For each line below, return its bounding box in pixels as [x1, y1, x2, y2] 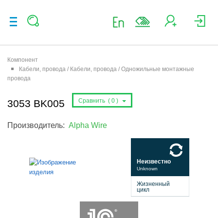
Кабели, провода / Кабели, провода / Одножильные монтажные [19, 66, 194, 73]
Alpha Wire [69, 121, 107, 129]
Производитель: [7, 121, 69, 129]
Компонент [7, 56, 38, 63]
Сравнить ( [78, 97, 110, 104]
